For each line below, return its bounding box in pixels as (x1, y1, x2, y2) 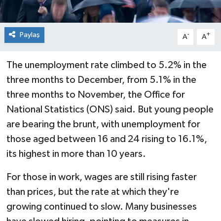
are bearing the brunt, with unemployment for (6, 119, 200, 129)
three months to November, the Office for (6, 89, 185, 100)
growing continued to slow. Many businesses (6, 201, 197, 212)
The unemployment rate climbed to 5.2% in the (6, 60, 207, 70)
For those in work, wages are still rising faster (6, 172, 197, 182)
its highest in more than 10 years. (6, 148, 146, 159)
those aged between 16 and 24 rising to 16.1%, (6, 134, 207, 144)
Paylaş (19, 31, 40, 38)
